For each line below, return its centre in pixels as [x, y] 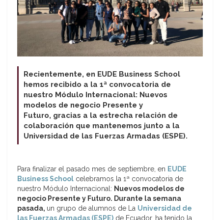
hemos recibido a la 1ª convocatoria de [97, 85]
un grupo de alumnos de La [92, 208]
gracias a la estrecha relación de [115, 116]
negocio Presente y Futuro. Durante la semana [99, 199]
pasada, [32, 208]
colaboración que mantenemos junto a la [102, 126]
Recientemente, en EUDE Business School [102, 74]
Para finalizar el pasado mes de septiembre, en [92, 169]
